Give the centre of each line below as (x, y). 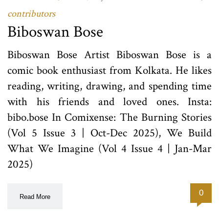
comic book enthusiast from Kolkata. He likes (109, 71)
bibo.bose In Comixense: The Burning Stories (109, 118)
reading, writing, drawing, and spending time (109, 86)
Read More (35, 197)
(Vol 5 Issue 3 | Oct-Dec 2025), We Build (109, 133)
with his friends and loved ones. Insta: (109, 102)
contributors (31, 14)
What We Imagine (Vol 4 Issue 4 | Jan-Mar (109, 149)
